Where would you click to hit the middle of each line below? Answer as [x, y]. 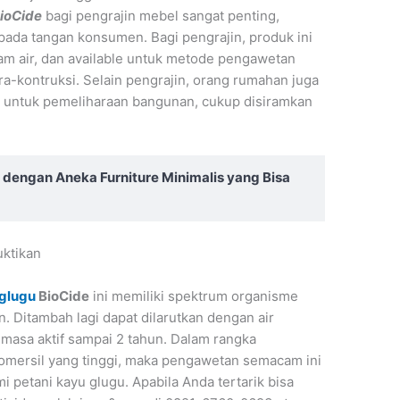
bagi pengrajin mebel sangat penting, [161, 16]
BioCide [63, 296]
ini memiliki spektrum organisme [194, 296]
